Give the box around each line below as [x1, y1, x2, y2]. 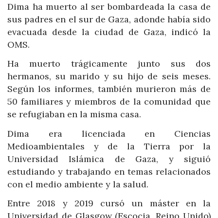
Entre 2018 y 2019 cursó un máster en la [7, 198, 211, 209]
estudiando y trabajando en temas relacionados [7, 165, 211, 177]
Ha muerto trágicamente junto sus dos [7, 58, 211, 70]
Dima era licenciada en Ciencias [7, 127, 211, 139]
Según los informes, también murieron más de [7, 83, 211, 95]
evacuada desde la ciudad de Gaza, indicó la [7, 26, 211, 37]
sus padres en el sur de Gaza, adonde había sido [7, 13, 211, 25]
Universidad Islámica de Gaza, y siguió [7, 153, 211, 164]
